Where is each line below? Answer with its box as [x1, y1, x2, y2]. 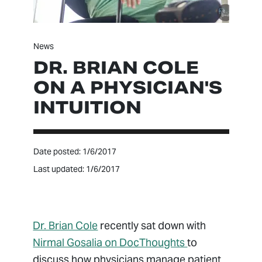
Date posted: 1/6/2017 [33, 146, 116, 157]
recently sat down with [98, 219, 206, 233]
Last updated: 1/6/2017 [33, 164, 120, 175]
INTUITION [33, 96, 142, 119]
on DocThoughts [102, 236, 188, 250]
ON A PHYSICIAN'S [33, 77, 222, 99]
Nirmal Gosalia [33, 236, 103, 250]
